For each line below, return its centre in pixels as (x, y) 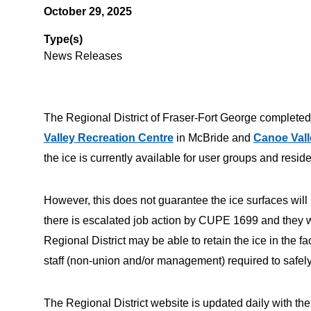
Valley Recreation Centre (108, 137)
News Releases (83, 56)
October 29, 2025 (87, 11)
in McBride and (213, 137)
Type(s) (63, 39)
